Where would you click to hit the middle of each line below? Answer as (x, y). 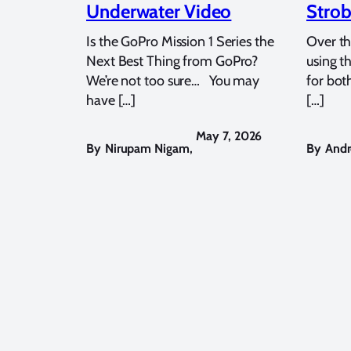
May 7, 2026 (229, 136)
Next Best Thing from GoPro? (172, 61)
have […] (111, 100)
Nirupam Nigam (147, 148)
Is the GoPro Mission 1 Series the (180, 41)
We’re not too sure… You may (173, 80)
